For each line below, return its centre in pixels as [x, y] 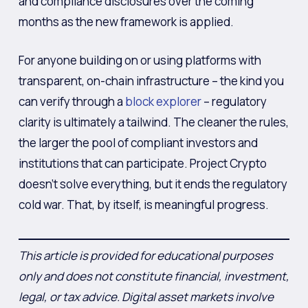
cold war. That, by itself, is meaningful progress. [143, 204]
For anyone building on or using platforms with [140, 60]
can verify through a [71, 101]
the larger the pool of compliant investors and [138, 142]
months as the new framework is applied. [126, 22]
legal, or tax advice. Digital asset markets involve [146, 297]
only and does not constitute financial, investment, [154, 276]
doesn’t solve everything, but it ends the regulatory [153, 184]
